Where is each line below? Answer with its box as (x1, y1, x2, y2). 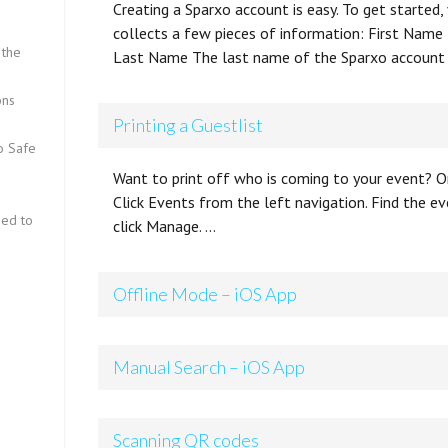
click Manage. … (113, 216, 217, 236)
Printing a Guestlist (113, 114, 264, 136)
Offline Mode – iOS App (113, 283, 298, 305)
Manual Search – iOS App (113, 356, 306, 378)
